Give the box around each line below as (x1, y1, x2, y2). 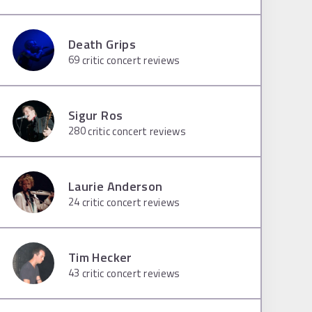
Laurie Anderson (68, 176, 163, 196)
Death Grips (68, 34, 136, 54)
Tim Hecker (68, 247, 132, 267)
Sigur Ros (68, 105, 123, 125)
